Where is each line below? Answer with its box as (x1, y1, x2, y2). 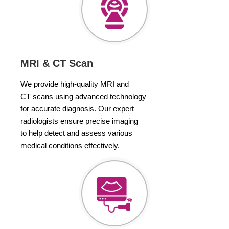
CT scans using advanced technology (20, 92, 146, 101)
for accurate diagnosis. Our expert (20, 104, 134, 113)
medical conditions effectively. (20, 141, 120, 150)
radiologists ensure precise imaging (20, 117, 138, 125)
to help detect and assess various (20, 129, 132, 138)
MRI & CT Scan (20, 58, 93, 69)
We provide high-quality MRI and (20, 80, 129, 88)
